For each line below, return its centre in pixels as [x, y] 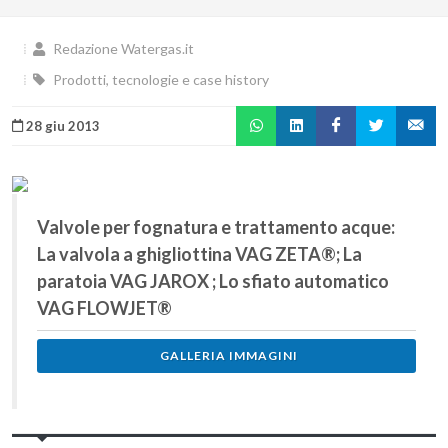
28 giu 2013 [61, 126]
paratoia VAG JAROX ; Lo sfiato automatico [213, 281]
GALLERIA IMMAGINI [228, 355]
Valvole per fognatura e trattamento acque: [216, 227]
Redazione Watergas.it [122, 48]
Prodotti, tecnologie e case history [159, 79]
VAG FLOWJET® [104, 308]
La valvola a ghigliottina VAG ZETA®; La [199, 254]
